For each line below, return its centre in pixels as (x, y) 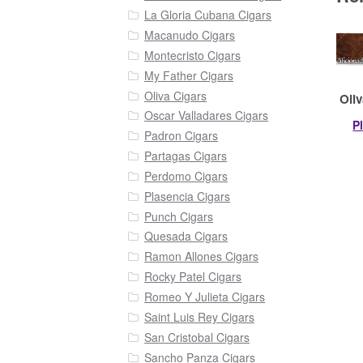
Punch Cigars (179, 216)
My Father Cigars (189, 75)
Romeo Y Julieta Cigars (205, 296)
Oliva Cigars (176, 95)
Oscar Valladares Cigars (207, 115)
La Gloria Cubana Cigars (208, 15)
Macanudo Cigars (190, 35)
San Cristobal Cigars (197, 337)
